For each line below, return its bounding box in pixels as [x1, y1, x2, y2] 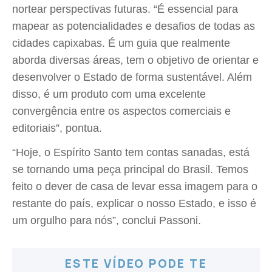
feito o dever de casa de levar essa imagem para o [12, 180, 257, 192]
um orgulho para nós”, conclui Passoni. [12, 214, 201, 226]
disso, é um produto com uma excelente [12, 88, 206, 100]
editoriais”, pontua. [12, 122, 102, 134]
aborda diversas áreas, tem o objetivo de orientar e [12, 54, 259, 66]
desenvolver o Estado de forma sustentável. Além [12, 71, 252, 83]
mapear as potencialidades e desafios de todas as [12, 20, 255, 32]
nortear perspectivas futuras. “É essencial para [12, 3, 238, 15]
